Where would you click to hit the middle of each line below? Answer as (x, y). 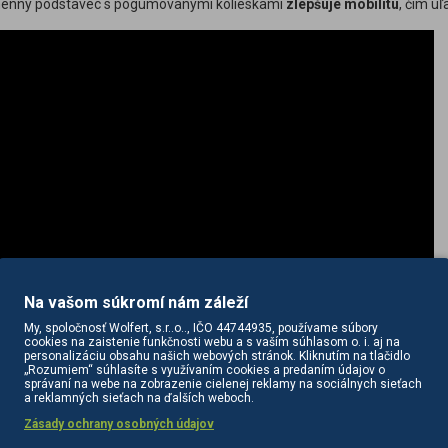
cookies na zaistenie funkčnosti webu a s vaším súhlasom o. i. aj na (212, 342)
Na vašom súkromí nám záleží (136, 302)
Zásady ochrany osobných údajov (119, 424)
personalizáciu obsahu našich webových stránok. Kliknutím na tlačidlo (217, 356)
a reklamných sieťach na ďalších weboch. (139, 398)
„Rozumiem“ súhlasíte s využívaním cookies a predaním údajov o (204, 370)
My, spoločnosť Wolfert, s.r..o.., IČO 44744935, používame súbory (201, 328)
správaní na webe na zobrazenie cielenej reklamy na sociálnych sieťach (223, 384)
